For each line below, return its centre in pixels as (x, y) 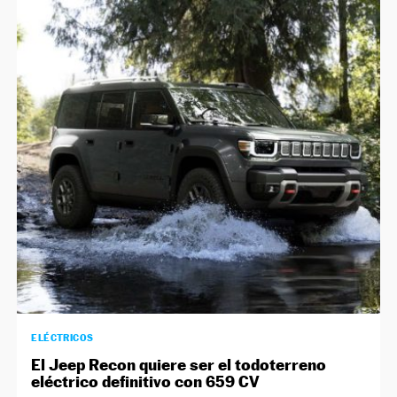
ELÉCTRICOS (62, 337)
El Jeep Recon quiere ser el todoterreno (179, 364)
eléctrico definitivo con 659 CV (146, 381)
